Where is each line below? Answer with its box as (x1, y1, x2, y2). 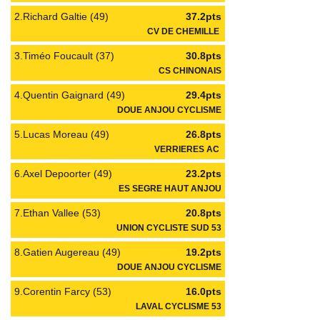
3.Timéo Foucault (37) (14, 50, 114, 61)
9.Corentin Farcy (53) (14, 286, 111, 297)
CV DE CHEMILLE (147, 26, 221, 36)
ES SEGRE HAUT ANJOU (119, 184, 221, 193)
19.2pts (186, 246, 221, 258)
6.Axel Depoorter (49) (14, 168, 112, 179)
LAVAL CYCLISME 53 (136, 301, 221, 311)
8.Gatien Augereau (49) (14, 246, 121, 258)
